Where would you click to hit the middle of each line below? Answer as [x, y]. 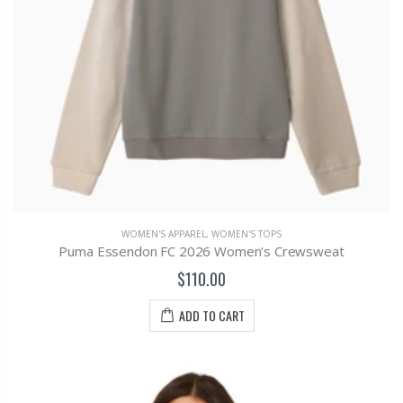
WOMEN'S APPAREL [164, 234]
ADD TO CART [211, 315]
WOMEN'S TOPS [246, 234]
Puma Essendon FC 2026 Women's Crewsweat [201, 251]
